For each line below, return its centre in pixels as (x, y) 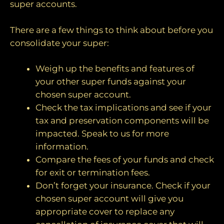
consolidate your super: (59, 43)
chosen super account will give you (109, 199)
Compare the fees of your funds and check (125, 160)
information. (62, 147)
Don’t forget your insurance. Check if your (123, 186)
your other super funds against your (111, 82)
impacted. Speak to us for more (102, 134)
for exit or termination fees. (93, 173)
